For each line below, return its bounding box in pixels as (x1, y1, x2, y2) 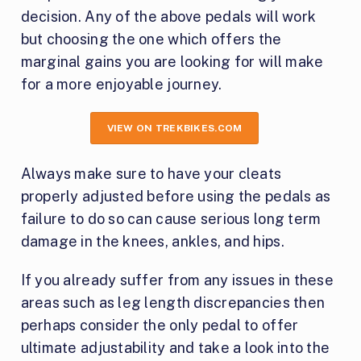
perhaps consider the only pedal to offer (20, 316, 299, 334)
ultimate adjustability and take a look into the (20, 338, 330, 356)
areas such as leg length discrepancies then (20, 293, 326, 311)
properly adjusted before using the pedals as (20, 187, 331, 205)
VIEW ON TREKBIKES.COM (106, 122, 243, 134)
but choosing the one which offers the (20, 30, 282, 48)
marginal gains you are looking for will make (20, 52, 324, 70)
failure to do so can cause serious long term (20, 210, 322, 227)
